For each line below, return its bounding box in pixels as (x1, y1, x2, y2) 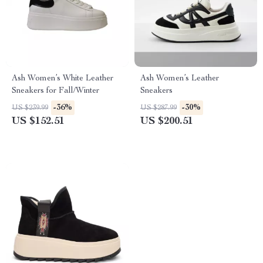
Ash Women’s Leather (140, 75, 219, 83)
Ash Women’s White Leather (12, 75, 113, 83)
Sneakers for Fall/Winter (12, 87, 99, 95)
